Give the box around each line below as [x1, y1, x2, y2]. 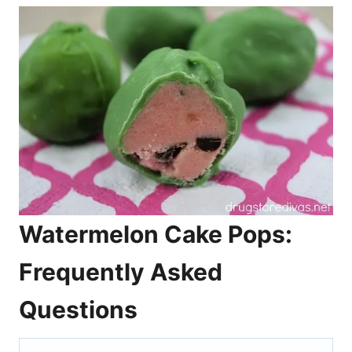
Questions [19, 295, 137, 324]
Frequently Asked [19, 258, 222, 286]
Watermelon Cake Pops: [19, 220, 292, 248]
